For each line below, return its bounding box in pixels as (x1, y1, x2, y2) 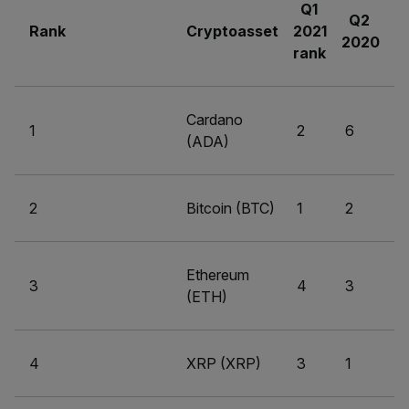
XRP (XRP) (186, 354, 261, 372)
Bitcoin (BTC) (186, 199, 275, 217)
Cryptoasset (186, 22, 278, 40)
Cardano (186, 110, 243, 129)
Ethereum (186, 266, 249, 284)
